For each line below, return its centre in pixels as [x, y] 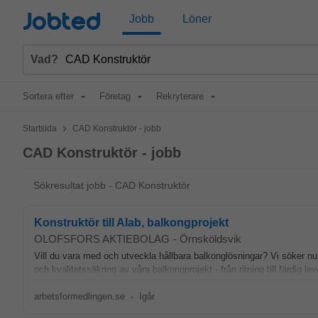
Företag [115, 96]
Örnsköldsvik [210, 239]
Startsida [40, 128]
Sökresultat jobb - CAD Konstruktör [112, 185]
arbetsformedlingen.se [79, 296]
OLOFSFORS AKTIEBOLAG [102, 239]
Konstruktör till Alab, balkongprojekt [131, 223]
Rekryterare [180, 96]
